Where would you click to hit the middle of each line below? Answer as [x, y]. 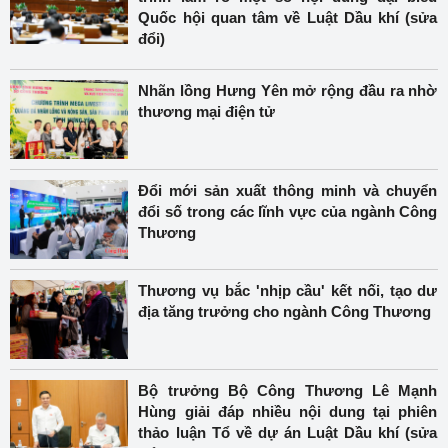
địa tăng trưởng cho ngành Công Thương [285, 311]
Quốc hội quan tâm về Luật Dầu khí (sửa [288, 17]
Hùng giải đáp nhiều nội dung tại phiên [288, 411]
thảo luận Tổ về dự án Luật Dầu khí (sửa [288, 432]
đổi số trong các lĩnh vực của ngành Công [288, 211]
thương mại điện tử [207, 111]
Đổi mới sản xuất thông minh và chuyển [288, 190]
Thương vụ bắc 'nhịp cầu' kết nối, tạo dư [288, 290]
